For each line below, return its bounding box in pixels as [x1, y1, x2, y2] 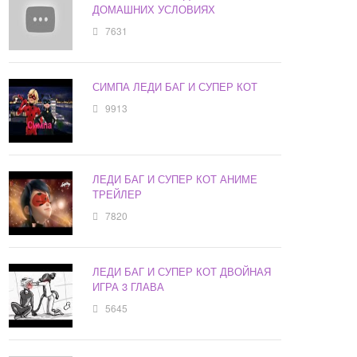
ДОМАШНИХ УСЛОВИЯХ [92, 2, 216, 18]
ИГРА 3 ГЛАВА [92, 279, 165, 295]
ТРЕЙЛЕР [92, 186, 143, 202]
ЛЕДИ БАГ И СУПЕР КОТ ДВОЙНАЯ [92, 264, 272, 280]
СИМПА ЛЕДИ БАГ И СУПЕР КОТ [92, 79, 258, 95]
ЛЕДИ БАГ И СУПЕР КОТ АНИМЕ [92, 171, 258, 187]
